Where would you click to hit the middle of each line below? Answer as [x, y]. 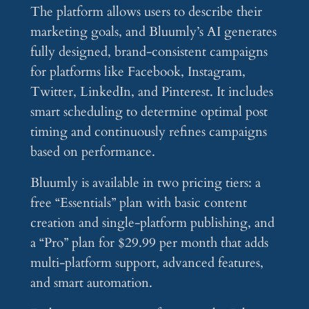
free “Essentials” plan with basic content [138, 203]
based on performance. [92, 152]
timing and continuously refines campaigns [148, 132]
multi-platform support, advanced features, [147, 263]
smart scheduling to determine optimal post [149, 112]
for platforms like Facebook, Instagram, [138, 72]
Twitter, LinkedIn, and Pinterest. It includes [151, 92]
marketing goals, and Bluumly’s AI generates [153, 32]
